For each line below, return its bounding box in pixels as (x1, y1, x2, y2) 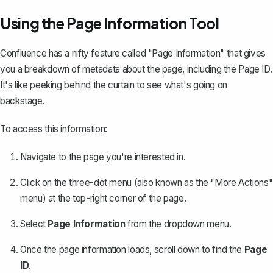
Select (20, 218, 48, 230)
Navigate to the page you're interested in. (20, 151, 186, 163)
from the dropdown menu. (125, 218, 232, 230)
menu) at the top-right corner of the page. (20, 193, 186, 205)
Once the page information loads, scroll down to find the (20, 244, 244, 256)
